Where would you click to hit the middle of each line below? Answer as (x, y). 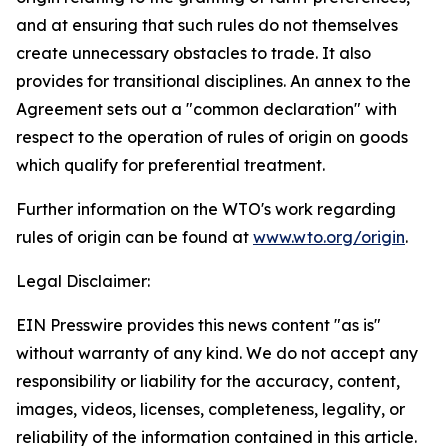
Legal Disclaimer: (83, 281)
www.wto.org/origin (329, 237)
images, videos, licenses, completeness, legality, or (210, 409)
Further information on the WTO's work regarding (206, 209)
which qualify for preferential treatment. (170, 165)
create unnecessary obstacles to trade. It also (193, 53)
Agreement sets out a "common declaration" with (206, 109)
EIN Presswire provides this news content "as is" (198, 325)
